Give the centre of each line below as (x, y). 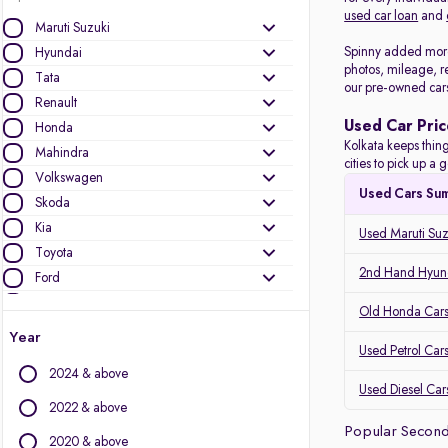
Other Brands (39, 395)
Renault (56, 103)
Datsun (53, 303)
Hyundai (58, 53)
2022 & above (88, 408)
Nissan (54, 328)
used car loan (381, 16)
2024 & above (88, 374)
